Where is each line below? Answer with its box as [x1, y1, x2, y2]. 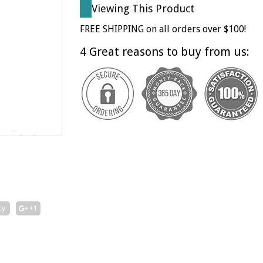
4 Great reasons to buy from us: [80, 45, 249, 59]
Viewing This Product [92, 2, 194, 15]
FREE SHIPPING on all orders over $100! [80, 23, 246, 35]
